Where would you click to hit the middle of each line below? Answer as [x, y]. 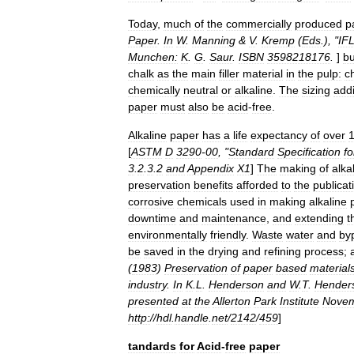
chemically [154, 90]
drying [223, 251]
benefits [213, 185]
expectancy [279, 135]
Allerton [232, 301]
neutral [201, 90]
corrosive [151, 201]
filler [229, 73]
